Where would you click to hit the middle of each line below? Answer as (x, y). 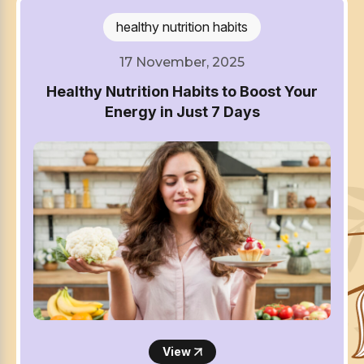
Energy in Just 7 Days (182, 112)
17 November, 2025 (182, 63)
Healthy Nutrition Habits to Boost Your (182, 92)
